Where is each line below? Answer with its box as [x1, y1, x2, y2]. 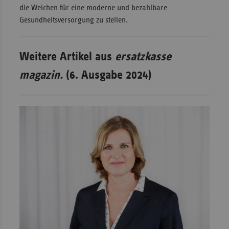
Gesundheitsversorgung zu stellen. [19, 15, 128, 24]
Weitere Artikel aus [19, 50, 115, 63]
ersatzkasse [114, 50, 171, 63]
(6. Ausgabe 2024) [62, 68, 152, 81]
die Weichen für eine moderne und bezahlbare [19, 3, 167, 12]
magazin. [19, 68, 63, 81]
